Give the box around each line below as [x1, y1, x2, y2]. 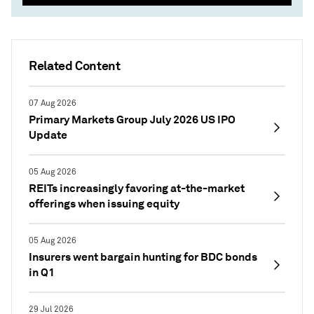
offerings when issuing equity [29, 196, 179, 212]
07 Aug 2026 [29, 98, 76, 109]
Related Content [29, 57, 121, 74]
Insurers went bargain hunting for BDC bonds [29, 250, 257, 265]
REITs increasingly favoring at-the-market [29, 181, 245, 196]
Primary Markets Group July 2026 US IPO [29, 112, 235, 128]
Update [29, 128, 67, 143]
